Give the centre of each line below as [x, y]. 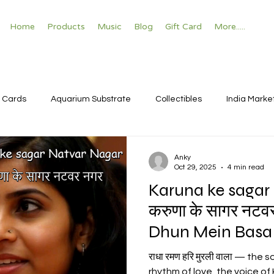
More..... [230, 27]
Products [66, 27]
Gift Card [183, 27]
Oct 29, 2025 [195, 168]
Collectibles [179, 99]
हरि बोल [172, 253]
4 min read [246, 168]
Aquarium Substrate [91, 99]
